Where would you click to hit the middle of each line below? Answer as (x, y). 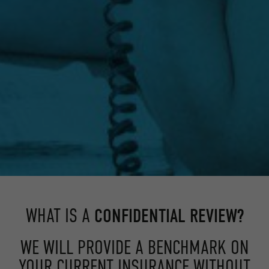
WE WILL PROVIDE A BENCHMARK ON (134, 248)
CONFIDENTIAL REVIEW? (169, 216)
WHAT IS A (60, 216)
